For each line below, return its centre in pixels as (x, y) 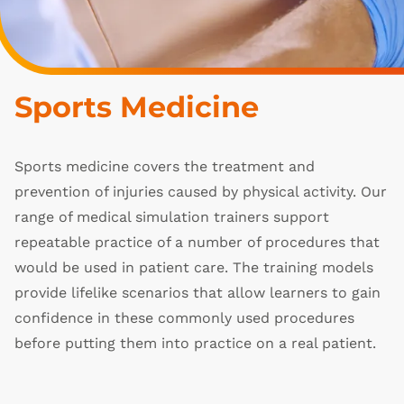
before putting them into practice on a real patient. (195, 343)
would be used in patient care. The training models (194, 267)
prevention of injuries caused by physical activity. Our (201, 192)
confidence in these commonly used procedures (184, 318)
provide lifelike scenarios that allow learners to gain (197, 293)
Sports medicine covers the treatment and (165, 166)
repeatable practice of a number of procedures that (197, 242)
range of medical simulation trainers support (172, 217)
